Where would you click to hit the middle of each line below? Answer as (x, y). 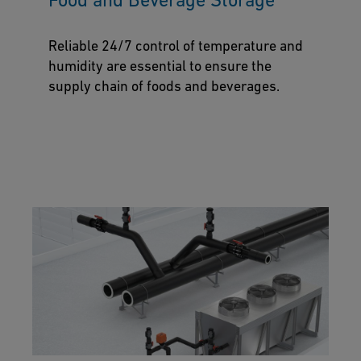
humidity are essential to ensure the (160, 65)
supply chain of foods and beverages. (164, 85)
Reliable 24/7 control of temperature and (176, 45)
